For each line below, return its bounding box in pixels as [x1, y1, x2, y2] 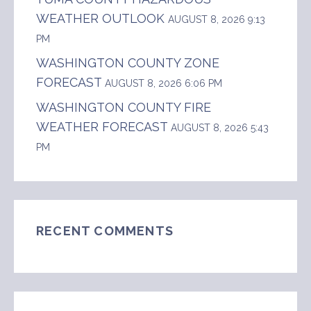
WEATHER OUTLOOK [36, 10, 165, 26]
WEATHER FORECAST [36, 119, 167, 134]
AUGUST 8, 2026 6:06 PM [105, 77, 222, 89]
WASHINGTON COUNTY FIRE [36, 99, 211, 115]
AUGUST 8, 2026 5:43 [171, 121, 269, 133]
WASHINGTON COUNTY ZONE [36, 55, 219, 70]
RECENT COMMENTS [36, 223, 174, 238]
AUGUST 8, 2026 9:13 [168, 13, 265, 25]
